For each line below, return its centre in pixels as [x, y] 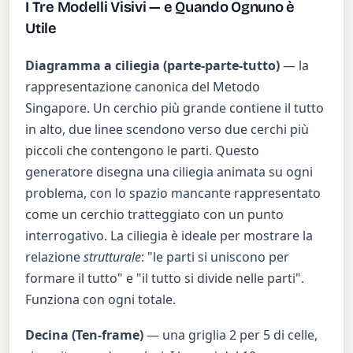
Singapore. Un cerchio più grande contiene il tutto [175, 108]
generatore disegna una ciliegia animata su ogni [169, 172]
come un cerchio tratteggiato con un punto [155, 215]
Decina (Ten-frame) [85, 335]
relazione [55, 257]
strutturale [113, 257]
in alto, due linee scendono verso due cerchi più [167, 130]
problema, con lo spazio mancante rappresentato [173, 193]
